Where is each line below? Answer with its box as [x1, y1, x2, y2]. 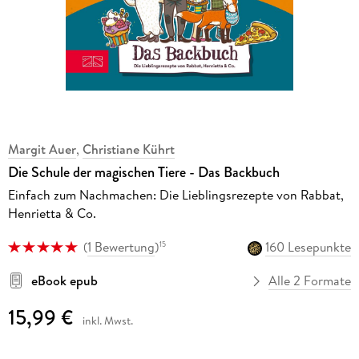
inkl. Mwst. [82, 313, 133, 329]
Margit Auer [7, 139, 76, 158]
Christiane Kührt [82, 139, 175, 158]
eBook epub [30, 272, 98, 290]
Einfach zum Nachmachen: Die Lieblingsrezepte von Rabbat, [7, 185, 344, 204]
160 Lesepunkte [265, 238, 352, 256]
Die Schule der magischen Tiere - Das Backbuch [7, 161, 280, 183]
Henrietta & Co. [7, 204, 96, 222]
